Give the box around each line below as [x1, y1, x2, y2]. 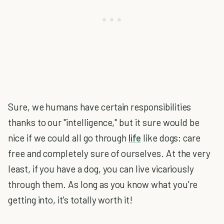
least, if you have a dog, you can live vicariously [8, 163, 194, 174]
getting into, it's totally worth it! [8, 194, 132, 205]
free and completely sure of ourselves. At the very [8, 147, 211, 159]
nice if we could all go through [8, 132, 129, 143]
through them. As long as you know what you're [8, 178, 198, 190]
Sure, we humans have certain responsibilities [8, 101, 191, 112]
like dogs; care [140, 132, 201, 143]
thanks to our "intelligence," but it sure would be [8, 116, 200, 128]
